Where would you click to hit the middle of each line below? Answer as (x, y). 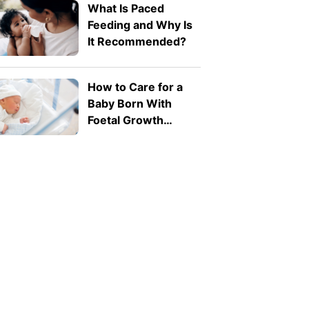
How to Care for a (135, 87)
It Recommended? (137, 41)
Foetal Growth (125, 120)
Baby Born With (129, 104)
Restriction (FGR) (134, 137)
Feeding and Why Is (140, 24)
